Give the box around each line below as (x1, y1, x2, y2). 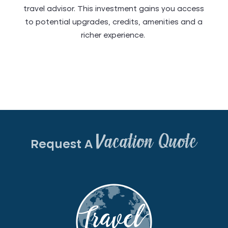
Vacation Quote (96, 133, 197, 153)
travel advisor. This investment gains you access (23, 6, 205, 13)
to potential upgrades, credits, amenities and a (25, 19, 203, 26)
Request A (31, 138, 96, 151)
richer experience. (80, 32, 147, 40)
